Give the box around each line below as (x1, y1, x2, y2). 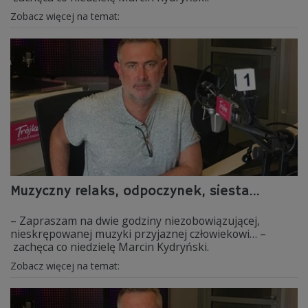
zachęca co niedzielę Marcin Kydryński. (10, 239, 209, 254)
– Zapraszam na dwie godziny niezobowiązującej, (10, 213, 260, 228)
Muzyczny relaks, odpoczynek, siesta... (10, 183, 260, 200)
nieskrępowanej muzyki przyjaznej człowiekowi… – (10, 226, 266, 241)
